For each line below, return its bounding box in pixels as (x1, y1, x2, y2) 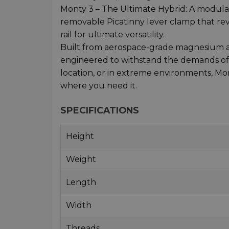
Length (66, 177, 96, 187)
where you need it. (60, 80, 137, 90)
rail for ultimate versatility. (60, 29, 165, 39)
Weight (66, 154, 96, 164)
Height (66, 131, 94, 141)
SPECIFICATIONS (60, 104, 139, 116)
